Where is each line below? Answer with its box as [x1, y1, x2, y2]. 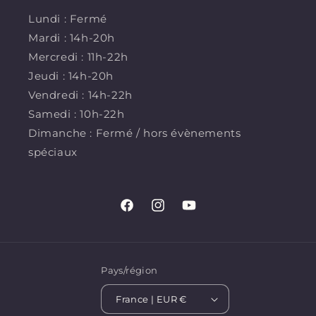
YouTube [181, 206, 226, 219]
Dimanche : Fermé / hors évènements [28, 126, 241, 140]
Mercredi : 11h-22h [28, 50, 128, 64]
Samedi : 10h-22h [28, 107, 125, 121]
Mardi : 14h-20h [28, 31, 115, 45]
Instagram [150, 206, 205, 219]
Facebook [119, 206, 170, 219]
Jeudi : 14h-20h [28, 69, 114, 83]
